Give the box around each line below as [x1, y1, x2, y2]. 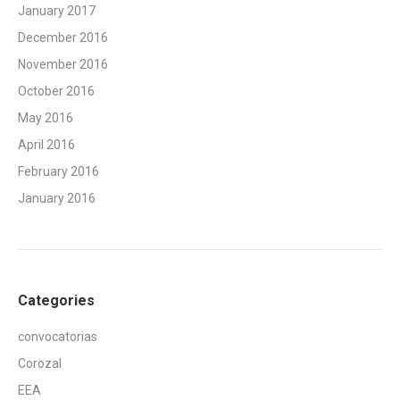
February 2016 [18, 164, 99, 179]
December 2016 [18, 30, 108, 46]
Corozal [18, 356, 62, 371]
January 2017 [18, 4, 96, 19]
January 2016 [18, 191, 96, 206]
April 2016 [18, 137, 75, 153]
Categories [18, 292, 95, 310]
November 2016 [18, 57, 108, 72]
